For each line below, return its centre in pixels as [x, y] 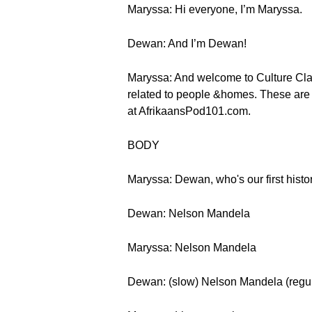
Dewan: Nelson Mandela [189, 213]
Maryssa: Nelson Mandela [192, 248]
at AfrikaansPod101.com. [189, 111]
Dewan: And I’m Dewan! [187, 44]
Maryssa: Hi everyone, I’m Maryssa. [215, 9]
